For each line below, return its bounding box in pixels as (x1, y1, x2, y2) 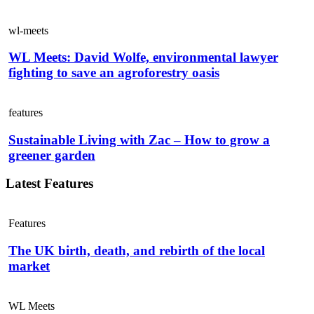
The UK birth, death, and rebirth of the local (8, 243, 265, 258)
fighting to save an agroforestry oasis (8, 65, 219, 81)
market (8, 258, 50, 273)
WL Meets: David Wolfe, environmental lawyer (8, 50, 278, 65)
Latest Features (6, 176, 93, 191)
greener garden (8, 147, 95, 163)
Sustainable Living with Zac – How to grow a (8, 132, 270, 147)
